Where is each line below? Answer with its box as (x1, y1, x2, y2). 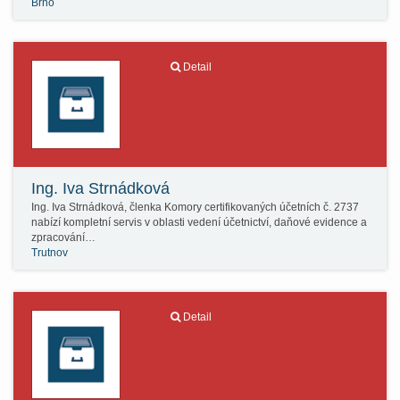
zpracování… (31, 231, 96, 244)
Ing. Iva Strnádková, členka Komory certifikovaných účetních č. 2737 (31, 201, 359, 213)
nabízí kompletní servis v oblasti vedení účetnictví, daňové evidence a (31, 216, 367, 229)
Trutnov (31, 246, 68, 259)
